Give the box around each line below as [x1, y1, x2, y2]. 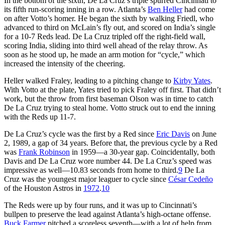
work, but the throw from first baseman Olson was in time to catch [4, 94, 213, 103]
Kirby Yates [173, 76, 210, 85]
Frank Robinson [19, 147, 70, 156]
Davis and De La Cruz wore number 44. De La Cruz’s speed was [4, 156, 211, 165]
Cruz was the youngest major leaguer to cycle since [4, 174, 168, 183]
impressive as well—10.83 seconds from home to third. [4, 165, 178, 174]
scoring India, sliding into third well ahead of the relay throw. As [4, 41, 207, 50]
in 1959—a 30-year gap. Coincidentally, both [70, 147, 215, 156]
